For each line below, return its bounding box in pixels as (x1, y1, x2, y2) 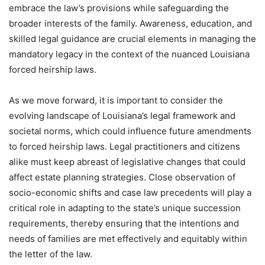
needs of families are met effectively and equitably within (9, 232, 247, 244)
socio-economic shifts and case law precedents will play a (9, 186, 251, 198)
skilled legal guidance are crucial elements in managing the (9, 33, 256, 44)
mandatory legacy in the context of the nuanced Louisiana (9, 48, 250, 60)
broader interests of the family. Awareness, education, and (9, 17, 252, 29)
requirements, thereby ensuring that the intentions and (9, 217, 239, 229)
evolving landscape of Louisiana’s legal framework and (9, 109, 235, 121)
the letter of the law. (9, 248, 92, 260)
